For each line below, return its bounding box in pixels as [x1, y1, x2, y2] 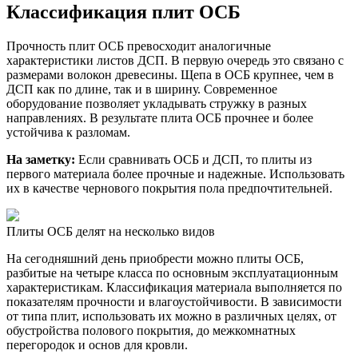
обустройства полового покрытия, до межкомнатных [6, 324, 296, 338]
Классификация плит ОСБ [6, 2, 241, 23]
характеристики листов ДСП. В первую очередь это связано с [6, 54, 344, 68]
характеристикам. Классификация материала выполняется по [6, 280, 342, 295]
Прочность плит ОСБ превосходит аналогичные [6, 39, 271, 54]
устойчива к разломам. [6, 125, 130, 140]
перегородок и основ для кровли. [6, 338, 188, 352]
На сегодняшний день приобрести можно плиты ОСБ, [6, 252, 304, 266]
